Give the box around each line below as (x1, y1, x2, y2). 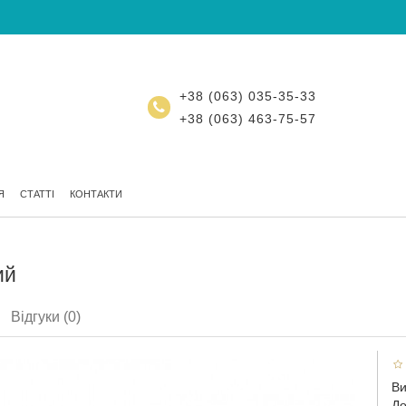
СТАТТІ (20, 188, 54, 199)
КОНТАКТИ (70, 188, 122, 199)
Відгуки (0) (11, 309, 81, 324)
